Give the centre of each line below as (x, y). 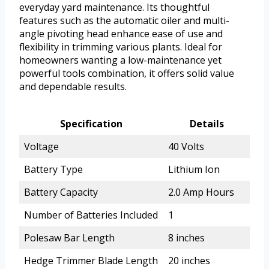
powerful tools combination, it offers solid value (127, 74)
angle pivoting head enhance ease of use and (121, 34)
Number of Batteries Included (91, 215)
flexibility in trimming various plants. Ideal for (121, 47)
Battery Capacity (61, 192)
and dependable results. (73, 87)
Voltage (41, 147)
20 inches (189, 261)
